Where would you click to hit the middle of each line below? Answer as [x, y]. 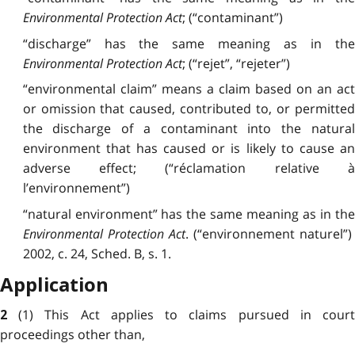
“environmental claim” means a [120, 89]
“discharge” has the [97, 43]
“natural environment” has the [116, 214]
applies [132, 315]
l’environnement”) [76, 188]
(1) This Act [65, 315]
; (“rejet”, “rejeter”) [236, 63]
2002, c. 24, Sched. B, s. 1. [97, 253]
